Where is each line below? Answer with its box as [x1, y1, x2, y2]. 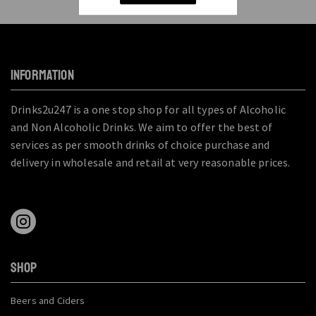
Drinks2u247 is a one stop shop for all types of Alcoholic [11, 102, 286, 117]
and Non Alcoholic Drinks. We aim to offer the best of [11, 120, 273, 135]
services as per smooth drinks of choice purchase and [11, 138, 270, 152]
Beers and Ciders [11, 293, 85, 307]
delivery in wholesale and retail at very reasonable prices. [11, 155, 291, 170]
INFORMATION [11, 66, 74, 85]
